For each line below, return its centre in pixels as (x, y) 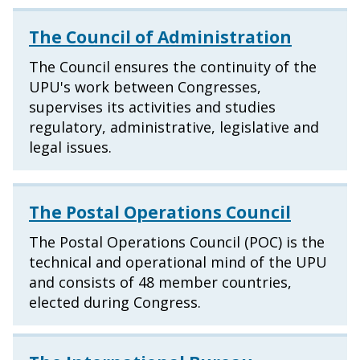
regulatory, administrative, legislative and (174, 127)
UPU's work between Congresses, (145, 87)
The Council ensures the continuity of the (173, 67)
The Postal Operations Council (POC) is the (177, 242)
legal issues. (70, 147)
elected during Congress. (115, 303)
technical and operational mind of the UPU (178, 262)
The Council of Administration (160, 37)
